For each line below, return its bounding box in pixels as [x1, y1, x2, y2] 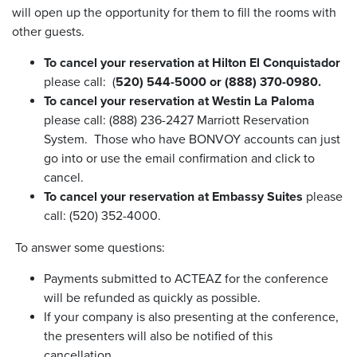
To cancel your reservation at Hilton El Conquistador [44, 55, 340, 71]
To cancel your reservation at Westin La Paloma [44, 93, 315, 109]
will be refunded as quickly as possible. [44, 290, 261, 306]
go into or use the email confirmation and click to [44, 151, 315, 167]
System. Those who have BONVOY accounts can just [44, 131, 340, 147]
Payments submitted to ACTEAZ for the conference [44, 271, 328, 287]
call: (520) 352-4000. [44, 208, 161, 224]
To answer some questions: [12, 240, 168, 256]
